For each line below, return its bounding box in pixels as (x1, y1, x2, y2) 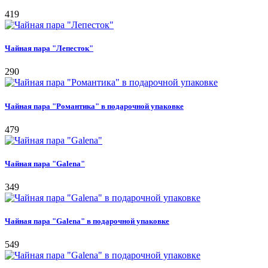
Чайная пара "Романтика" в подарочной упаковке (5, 101, 184, 111)
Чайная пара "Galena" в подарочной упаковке (5, 217, 169, 226)
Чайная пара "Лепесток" (5, 44, 93, 53)
